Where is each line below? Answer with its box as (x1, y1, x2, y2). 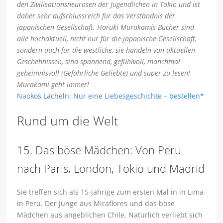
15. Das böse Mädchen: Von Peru (17, 142, 182, 158)
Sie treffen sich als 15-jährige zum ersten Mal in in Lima (17, 187, 204, 197)
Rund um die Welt (17, 112, 118, 129)
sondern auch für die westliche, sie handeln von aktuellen (17, 45, 196, 55)
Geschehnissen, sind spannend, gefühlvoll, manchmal (17, 57, 181, 67)
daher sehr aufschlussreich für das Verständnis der (17, 11, 176, 21)
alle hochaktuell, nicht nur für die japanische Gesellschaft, (17, 34, 197, 44)
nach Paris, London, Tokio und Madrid (17, 161, 205, 176)
